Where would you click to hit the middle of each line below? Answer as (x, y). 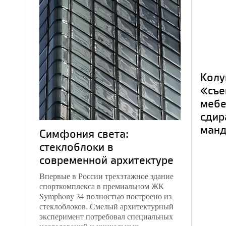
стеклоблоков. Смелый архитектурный (106, 206)
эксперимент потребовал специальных (106, 216)
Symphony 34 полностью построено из (105, 196)
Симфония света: (84, 133)
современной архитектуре (106, 160)
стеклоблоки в (76, 147)
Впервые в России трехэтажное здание (106, 176)
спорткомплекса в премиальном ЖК (102, 186)
